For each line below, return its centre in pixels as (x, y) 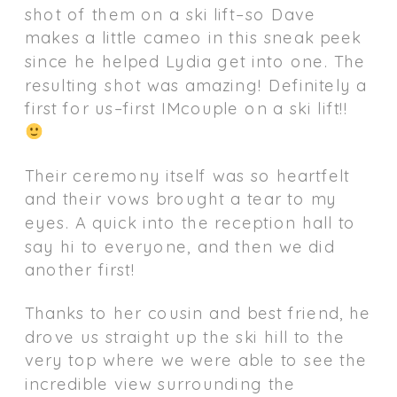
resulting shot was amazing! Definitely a (196, 84)
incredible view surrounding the (160, 383)
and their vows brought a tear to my (181, 198)
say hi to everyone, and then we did (180, 245)
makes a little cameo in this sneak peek (193, 37)
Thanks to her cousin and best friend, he (198, 312)
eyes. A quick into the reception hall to (191, 222)
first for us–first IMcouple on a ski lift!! (187, 108)
